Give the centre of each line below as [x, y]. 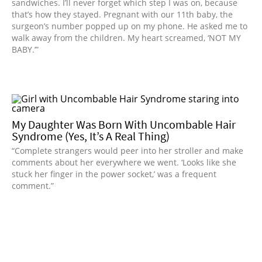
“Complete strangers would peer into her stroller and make [127, 150]
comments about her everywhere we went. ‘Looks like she [124, 162]
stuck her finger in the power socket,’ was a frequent [114, 174]
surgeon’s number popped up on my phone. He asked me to [130, 26]
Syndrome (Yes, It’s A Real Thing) [91, 136]
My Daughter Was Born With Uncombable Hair [124, 124]
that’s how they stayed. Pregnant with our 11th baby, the [122, 14]
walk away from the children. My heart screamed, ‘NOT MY [126, 37]
